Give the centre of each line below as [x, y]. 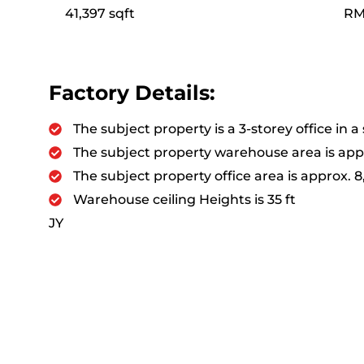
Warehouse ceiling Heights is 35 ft [184, 199]
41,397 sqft [100, 13]
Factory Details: [132, 92]
